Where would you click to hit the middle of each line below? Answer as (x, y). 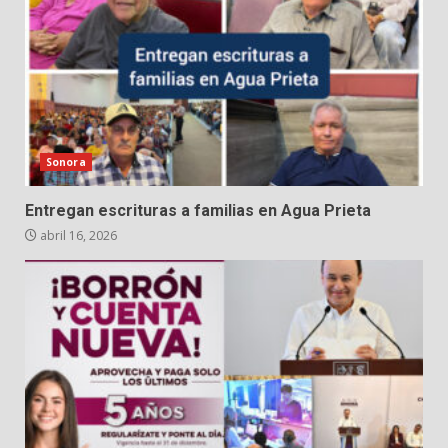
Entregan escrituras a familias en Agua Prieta (198, 211)
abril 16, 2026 (77, 236)
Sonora (66, 162)
